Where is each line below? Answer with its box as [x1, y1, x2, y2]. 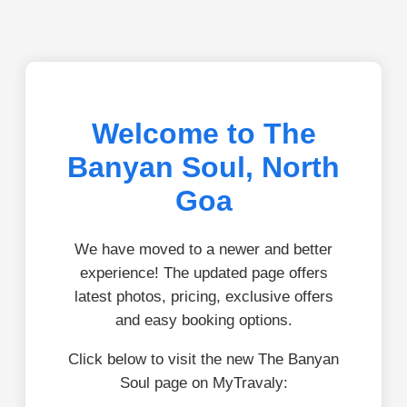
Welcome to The [91, 117, 316, 151]
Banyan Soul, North [67, 151, 340, 184]
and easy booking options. [114, 311, 293, 329]
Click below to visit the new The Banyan [68, 350, 339, 368]
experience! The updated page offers [79, 263, 328, 282]
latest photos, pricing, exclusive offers [74, 287, 333, 305]
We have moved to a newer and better [74, 240, 333, 258]
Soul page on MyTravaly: [119, 373, 288, 392]
